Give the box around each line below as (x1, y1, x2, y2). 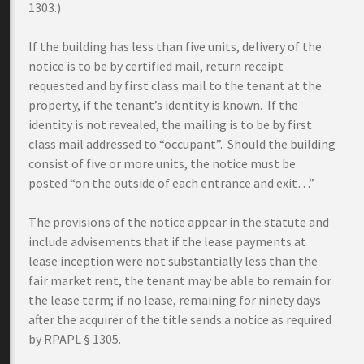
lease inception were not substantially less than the (28, 253, 318, 269)
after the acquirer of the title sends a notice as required (28, 311, 331, 327)
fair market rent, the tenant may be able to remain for (28, 272, 331, 288)
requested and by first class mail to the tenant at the (28, 77, 322, 93)
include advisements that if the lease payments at (28, 233, 306, 249)
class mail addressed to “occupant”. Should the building (28, 136, 336, 152)
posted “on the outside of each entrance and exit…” (28, 175, 314, 191)
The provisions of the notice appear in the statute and (28, 214, 329, 230)
